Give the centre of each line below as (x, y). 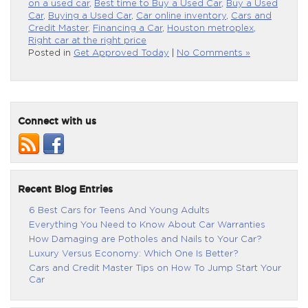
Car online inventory (181, 16)
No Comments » (213, 53)
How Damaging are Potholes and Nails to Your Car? (145, 239)
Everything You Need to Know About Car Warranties (147, 225)
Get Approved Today (121, 53)
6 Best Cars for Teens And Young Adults (119, 210)
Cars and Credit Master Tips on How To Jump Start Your (155, 268)
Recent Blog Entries (65, 189)
